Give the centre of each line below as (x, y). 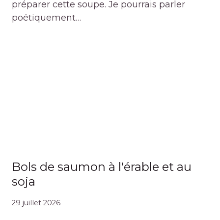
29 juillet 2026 (36, 203)
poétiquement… (46, 17)
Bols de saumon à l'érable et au (102, 166)
